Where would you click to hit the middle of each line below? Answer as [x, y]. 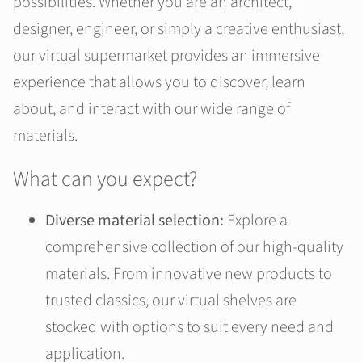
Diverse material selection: [136, 221]
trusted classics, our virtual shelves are [171, 301]
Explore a [257, 221]
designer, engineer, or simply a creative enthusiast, [179, 29]
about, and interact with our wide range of [152, 109]
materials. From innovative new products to [189, 274]
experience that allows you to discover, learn [159, 83]
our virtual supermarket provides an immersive [166, 56]
